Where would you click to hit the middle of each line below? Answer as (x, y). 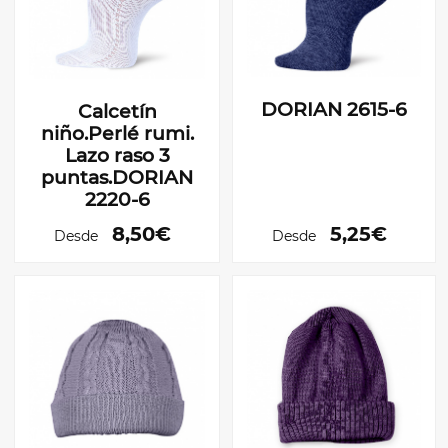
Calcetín (117, 111)
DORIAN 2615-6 (334, 109)
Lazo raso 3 (117, 155)
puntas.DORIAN (117, 177)
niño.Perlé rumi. (117, 133)
